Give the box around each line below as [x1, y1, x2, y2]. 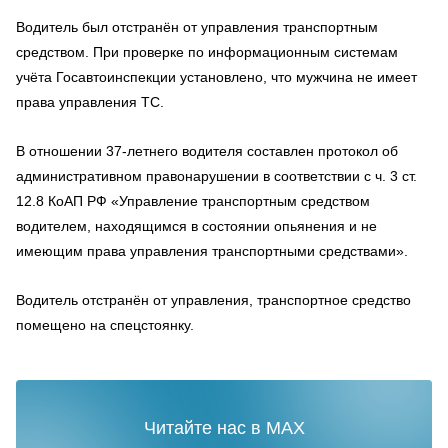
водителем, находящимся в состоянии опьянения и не [16, 218, 377, 234]
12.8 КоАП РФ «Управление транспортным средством [16, 193, 370, 209]
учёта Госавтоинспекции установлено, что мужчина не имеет [16, 69, 417, 85]
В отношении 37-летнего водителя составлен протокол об [16, 143, 398, 159]
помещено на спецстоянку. [16, 317, 194, 333]
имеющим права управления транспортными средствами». [16, 243, 408, 259]
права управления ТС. [16, 94, 164, 110]
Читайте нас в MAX [143, 418, 305, 438]
